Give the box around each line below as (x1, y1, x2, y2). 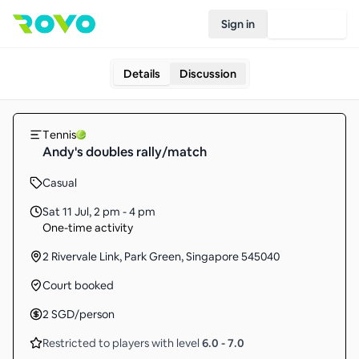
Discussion (179, 67, 236, 81)
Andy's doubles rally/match (42, 143, 207, 160)
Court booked (42, 278, 114, 292)
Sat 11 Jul (42, 204, 89, 219)
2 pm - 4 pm (94, 204, 155, 219)
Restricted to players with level (42, 336, 202, 350)
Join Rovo (280, 16, 333, 31)
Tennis (42, 127, 76, 142)
